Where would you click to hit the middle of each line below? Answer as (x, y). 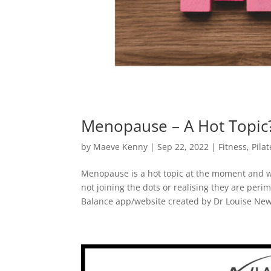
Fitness (233, 147)
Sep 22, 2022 (183, 147)
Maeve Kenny (121, 147)
